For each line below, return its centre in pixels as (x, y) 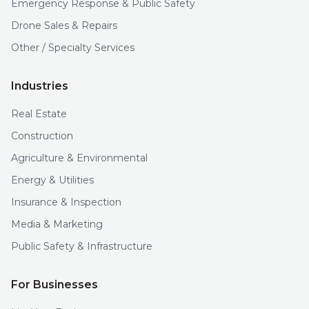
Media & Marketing (57, 224)
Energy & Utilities (52, 180)
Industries (40, 86)
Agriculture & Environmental (79, 158)
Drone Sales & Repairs (64, 26)
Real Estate (39, 114)
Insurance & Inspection (66, 202)
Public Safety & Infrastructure (82, 246)
